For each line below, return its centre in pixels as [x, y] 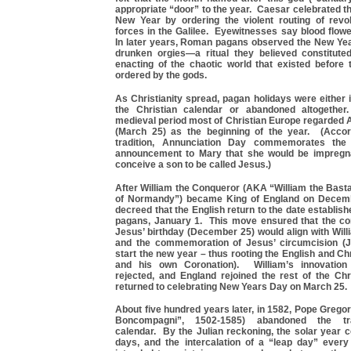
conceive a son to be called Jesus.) [193, 164]
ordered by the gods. [161, 75]
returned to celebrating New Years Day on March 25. [231, 286]
